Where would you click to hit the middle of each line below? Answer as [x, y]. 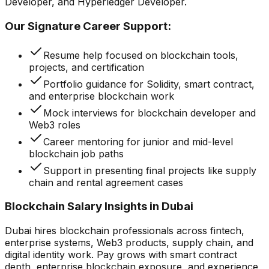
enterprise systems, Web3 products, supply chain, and [129, 243]
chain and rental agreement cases [106, 182]
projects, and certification [86, 67]
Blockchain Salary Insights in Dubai [99, 207]
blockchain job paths [76, 153]
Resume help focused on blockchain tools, [141, 55]
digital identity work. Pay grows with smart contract [121, 255]
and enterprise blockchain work [101, 96]
